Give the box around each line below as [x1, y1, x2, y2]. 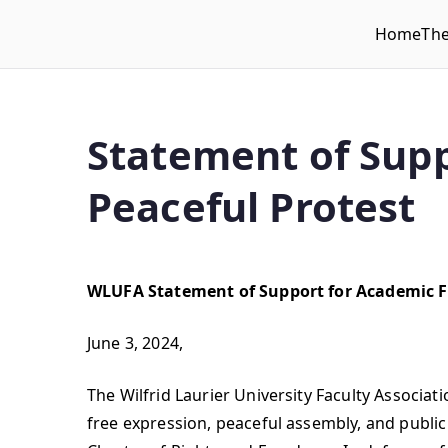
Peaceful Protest [87, 179, 416, 234]
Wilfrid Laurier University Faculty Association [87, 37, 431, 59]
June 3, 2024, [87, 332, 184, 354]
